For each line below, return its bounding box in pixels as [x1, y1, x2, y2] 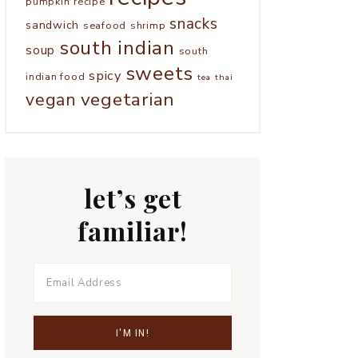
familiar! [78, 213, 188, 248]
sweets [125, 59, 193, 87]
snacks [169, 13, 218, 34]
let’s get [83, 180, 182, 215]
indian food [26, 69, 86, 83]
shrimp [129, 18, 166, 32]
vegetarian [80, 86, 175, 112]
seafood [82, 18, 126, 32]
